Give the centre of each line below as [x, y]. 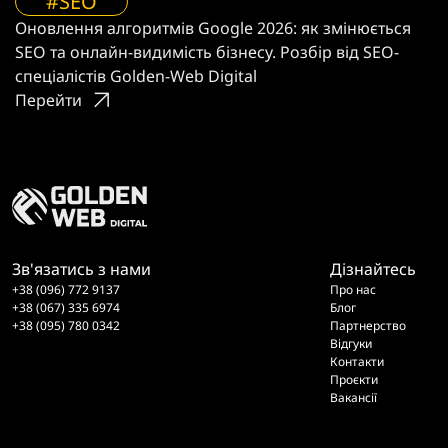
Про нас [352, 289]
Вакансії [353, 397]
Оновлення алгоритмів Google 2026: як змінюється [212, 27]
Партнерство [367, 325]
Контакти [356, 361]
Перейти [48, 99]
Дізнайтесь [372, 269]
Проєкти [353, 379]
